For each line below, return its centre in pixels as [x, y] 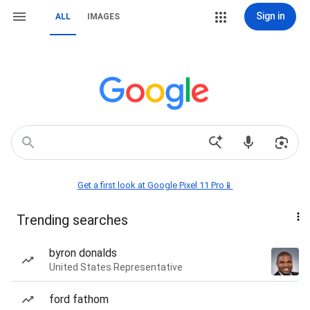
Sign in [270, 16]
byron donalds [83, 253]
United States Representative [116, 267]
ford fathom [79, 299]
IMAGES [103, 17]
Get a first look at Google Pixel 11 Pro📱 [155, 185]
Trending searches [72, 220]
